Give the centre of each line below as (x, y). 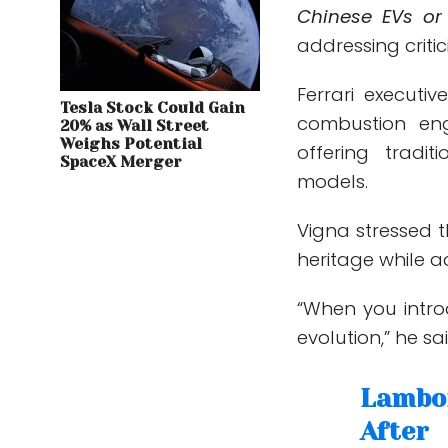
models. (333, 181)
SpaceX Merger (121, 161)
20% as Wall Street (134, 125)
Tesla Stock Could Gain (152, 107)
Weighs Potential (131, 143)
